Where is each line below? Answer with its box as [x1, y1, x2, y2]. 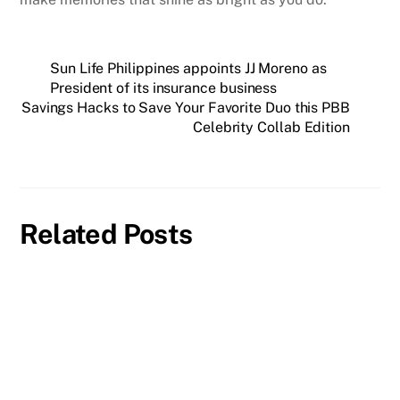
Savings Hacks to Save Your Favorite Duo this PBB [21, 98, 350, 116]
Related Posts [20, 218, 193, 251]
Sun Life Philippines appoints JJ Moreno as [50, 59, 327, 77]
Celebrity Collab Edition [192, 118, 350, 136]
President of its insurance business [50, 79, 278, 96]
